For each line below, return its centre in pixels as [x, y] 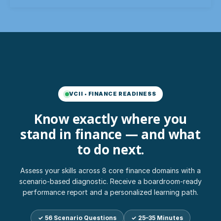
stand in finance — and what [110, 134]
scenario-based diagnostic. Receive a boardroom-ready [110, 182]
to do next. [110, 150]
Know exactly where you [110, 119]
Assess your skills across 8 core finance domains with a [110, 171]
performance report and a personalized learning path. [110, 192]
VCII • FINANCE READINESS [112, 94]
